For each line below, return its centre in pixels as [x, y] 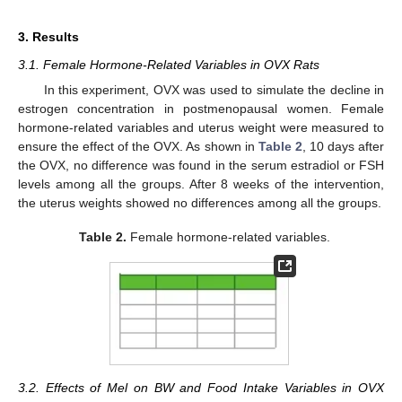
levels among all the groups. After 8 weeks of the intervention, [201, 184]
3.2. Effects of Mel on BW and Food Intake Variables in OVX [201, 387]
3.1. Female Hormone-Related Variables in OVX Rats [169, 64]
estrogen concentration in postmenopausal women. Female [201, 108]
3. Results [48, 36]
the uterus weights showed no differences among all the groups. [200, 202]
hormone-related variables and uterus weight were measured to [201, 127]
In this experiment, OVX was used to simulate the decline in [214, 89]
